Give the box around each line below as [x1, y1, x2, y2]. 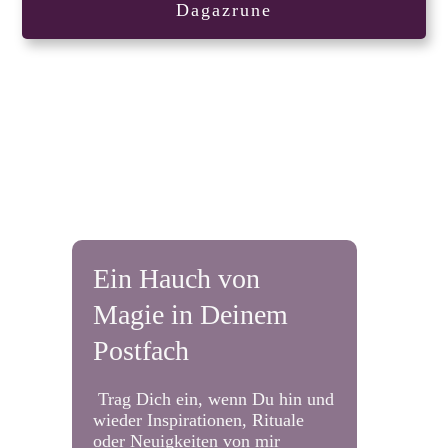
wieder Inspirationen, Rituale [92, 410, 304, 431]
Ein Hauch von [92, 263, 260, 295]
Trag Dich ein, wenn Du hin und [92, 389, 334, 410]
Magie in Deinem [92, 299, 288, 331]
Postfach [92, 335, 189, 367]
